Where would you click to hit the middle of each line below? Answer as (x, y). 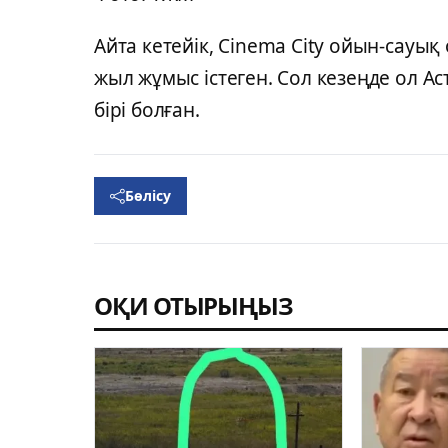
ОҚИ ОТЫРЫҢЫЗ (194, 306)
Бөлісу (148, 196)
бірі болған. (147, 110)
